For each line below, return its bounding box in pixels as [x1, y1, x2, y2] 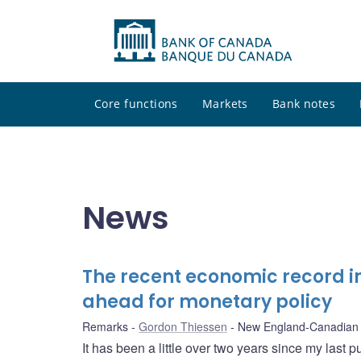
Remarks [82, 318, 128, 335]
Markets [201, 96, 248, 112]
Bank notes [272, 96, 336, 112]
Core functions [94, 96, 178, 112]
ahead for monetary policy [82, 289, 332, 315]
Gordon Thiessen [139, 318, 227, 335]
